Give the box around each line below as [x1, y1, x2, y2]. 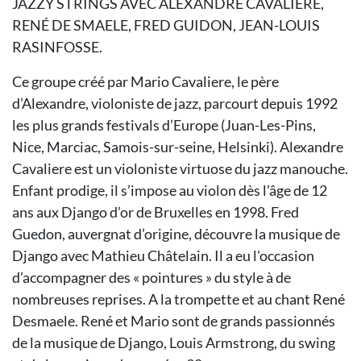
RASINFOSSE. [12, 38, 102, 56]
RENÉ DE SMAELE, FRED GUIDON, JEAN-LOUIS [12, 16, 320, 34]
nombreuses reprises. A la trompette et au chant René [12, 290, 345, 308]
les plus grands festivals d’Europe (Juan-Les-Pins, [12, 116, 316, 134]
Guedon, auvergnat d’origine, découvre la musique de [12, 225, 340, 243]
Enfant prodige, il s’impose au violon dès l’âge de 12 [12, 181, 327, 199]
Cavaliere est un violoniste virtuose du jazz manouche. [12, 160, 348, 177]
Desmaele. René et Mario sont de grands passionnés [12, 312, 335, 330]
